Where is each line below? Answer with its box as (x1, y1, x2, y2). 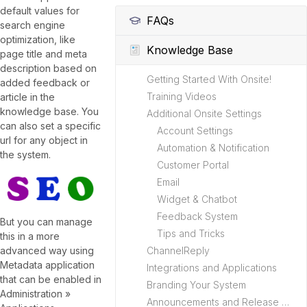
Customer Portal (157, 159, 229, 171)
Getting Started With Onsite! (147, 73, 271, 85)
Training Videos (147, 90, 217, 102)
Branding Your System (147, 279, 246, 291)
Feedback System (157, 210, 238, 222)
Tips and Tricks (157, 228, 225, 239)
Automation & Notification (157, 142, 269, 153)
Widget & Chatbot (157, 193, 237, 205)
